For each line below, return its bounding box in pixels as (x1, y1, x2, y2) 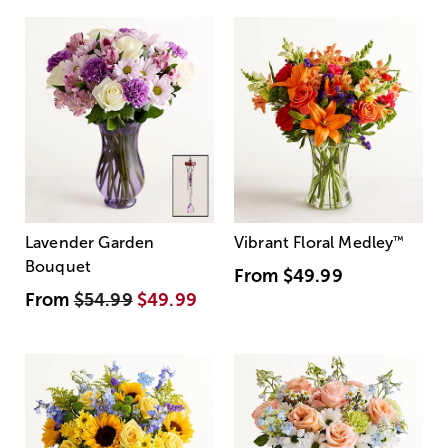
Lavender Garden (25, 234, 155, 252)
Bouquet (25, 258, 92, 276)
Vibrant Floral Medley (234, 234, 394, 252)
